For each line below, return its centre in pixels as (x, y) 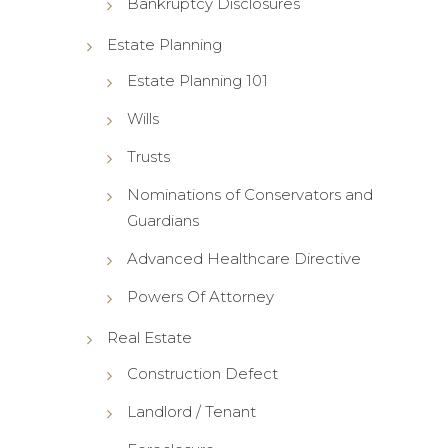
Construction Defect (202, 373)
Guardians (162, 220)
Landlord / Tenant (191, 411)
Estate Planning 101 (197, 80)
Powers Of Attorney (200, 296)
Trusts (148, 156)
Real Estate (149, 337)
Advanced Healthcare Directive (243, 258)
